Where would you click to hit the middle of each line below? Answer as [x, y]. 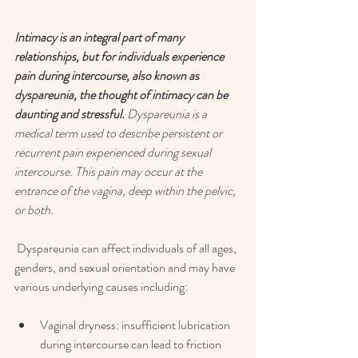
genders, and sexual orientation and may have [126, 268]
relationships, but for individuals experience [120, 57]
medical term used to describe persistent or [119, 133]
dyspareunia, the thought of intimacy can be [122, 95]
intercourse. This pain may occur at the [109, 172]
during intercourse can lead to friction [132, 344]
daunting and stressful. [71, 114]
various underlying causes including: [102, 287]
